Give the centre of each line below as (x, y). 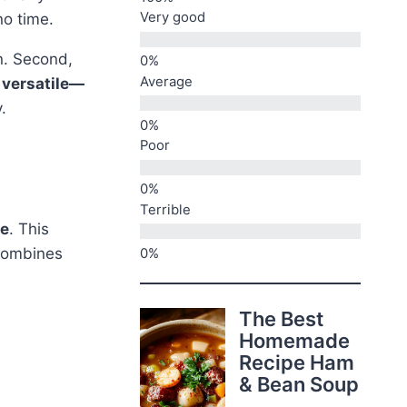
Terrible (165, 209)
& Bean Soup (299, 384)
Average (166, 81)
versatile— (43, 84)
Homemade (295, 340)
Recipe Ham (297, 362)
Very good (172, 18)
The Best (282, 318)
